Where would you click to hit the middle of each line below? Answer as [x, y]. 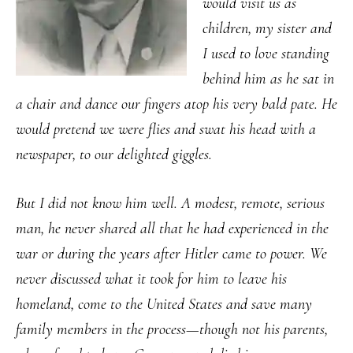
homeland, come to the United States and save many [164, 305]
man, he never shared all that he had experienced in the [172, 229]
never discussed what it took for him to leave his [151, 279]
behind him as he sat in [268, 79]
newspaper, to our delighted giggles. [116, 155]
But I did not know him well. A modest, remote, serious [170, 204]
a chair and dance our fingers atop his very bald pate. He [176, 104]
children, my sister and [267, 29]
